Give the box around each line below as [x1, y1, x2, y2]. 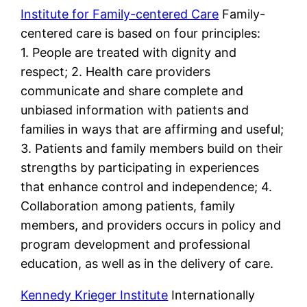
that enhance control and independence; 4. [21, 180, 273, 195]
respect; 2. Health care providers [21, 64, 211, 79]
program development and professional [21, 237, 251, 252]
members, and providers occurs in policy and [21, 218, 282, 233]
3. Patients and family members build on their [21, 141, 284, 156]
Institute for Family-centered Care [21, 7, 219, 22]
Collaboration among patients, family [21, 199, 236, 214]
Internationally [168, 288, 256, 303]
